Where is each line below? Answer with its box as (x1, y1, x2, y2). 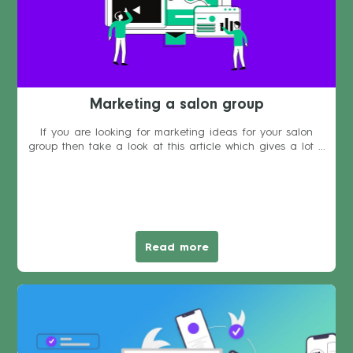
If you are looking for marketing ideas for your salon (40, 126, 313, 138)
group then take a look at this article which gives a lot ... (28, 140, 325, 152)
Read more (144, 241, 209, 253)
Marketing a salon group (89, 98, 264, 114)
